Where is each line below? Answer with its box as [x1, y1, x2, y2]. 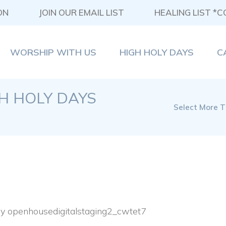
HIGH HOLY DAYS [120, 46, 194, 58]
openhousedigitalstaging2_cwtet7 [8, 205, 147, 217]
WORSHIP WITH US [10, 46, 96, 58]
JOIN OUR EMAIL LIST [39, 7, 124, 18]
